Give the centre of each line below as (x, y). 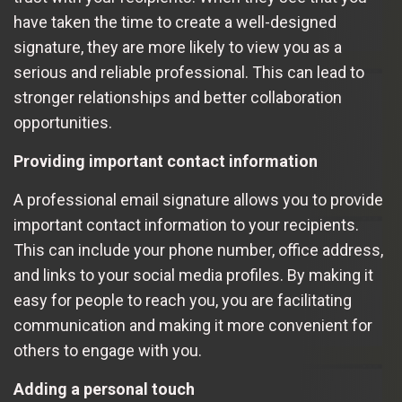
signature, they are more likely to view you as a (178, 47)
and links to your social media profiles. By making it (193, 275)
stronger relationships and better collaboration (178, 97)
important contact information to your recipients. (186, 225)
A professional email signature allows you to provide (198, 200)
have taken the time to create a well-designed (175, 22)
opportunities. (63, 122)
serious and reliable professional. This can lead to (189, 72)
